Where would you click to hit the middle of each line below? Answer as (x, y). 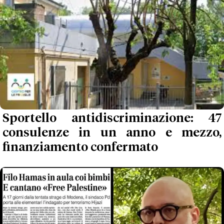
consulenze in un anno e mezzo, (112, 133)
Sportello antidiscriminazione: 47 (112, 118)
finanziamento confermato (80, 147)
